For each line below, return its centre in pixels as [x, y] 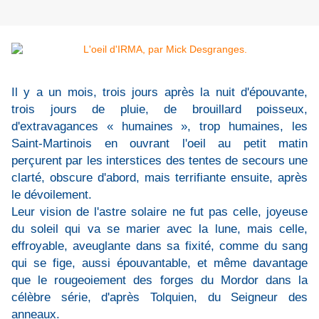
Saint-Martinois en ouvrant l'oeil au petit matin [159, 143]
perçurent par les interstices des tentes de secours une [159, 161]
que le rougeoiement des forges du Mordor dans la [159, 280]
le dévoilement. [52, 195]
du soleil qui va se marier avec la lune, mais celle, [159, 229]
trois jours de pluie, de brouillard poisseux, [159, 109]
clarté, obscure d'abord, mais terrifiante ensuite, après [159, 178]
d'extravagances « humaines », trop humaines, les [159, 126]
